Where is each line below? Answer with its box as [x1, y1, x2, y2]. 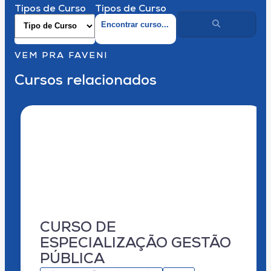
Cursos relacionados [15, 74, 157, 89]
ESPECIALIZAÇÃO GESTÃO [40, 237, 231, 252]
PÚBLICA [40, 252, 105, 267]
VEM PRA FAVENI [15, 51, 108, 61]
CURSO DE [40, 221, 116, 236]
